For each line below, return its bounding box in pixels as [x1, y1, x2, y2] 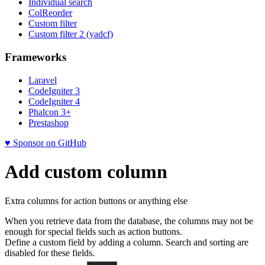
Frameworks [5, 51, 66, 64]
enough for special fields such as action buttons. [5, 226, 182, 237]
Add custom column [5, 161, 167, 183]
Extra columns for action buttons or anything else [5, 195, 188, 206]
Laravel [28, 75, 57, 85]
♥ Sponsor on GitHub [5, 137, 86, 148]
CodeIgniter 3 [28, 85, 80, 96]
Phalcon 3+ [28, 106, 71, 117]
